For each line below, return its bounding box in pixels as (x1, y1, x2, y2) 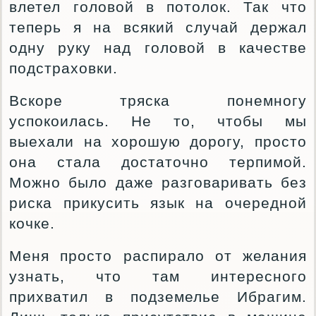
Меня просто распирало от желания (9, 248, 307, 264)
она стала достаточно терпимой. (9, 154, 307, 170)
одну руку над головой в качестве (9, 39, 307, 56)
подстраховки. (9, 60, 119, 76)
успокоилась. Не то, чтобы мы (9, 113, 307, 129)
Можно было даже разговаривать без (9, 174, 307, 190)
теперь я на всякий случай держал (9, 19, 307, 35)
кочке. (9, 215, 56, 231)
